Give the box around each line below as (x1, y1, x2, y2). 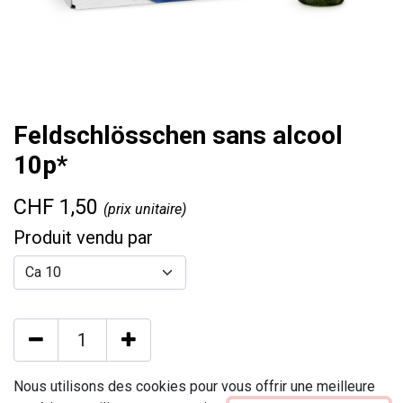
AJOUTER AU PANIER (58, 380, 233, 401)
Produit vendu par (13, 227, 153, 248)
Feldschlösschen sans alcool (13, 121, 343, 150)
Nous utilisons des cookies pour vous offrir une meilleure (13, 378, 375, 396)
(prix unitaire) (103, 201, 186, 218)
